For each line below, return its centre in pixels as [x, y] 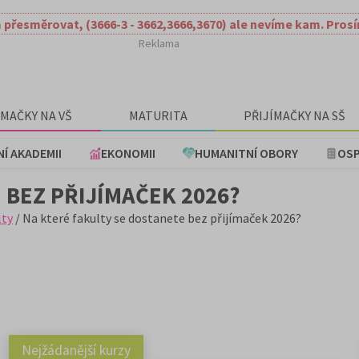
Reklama [159, 43]
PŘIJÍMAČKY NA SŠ [295, 115]
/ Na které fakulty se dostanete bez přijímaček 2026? [157, 218]
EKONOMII [128, 153]
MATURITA [158, 115]
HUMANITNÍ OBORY [246, 153]
